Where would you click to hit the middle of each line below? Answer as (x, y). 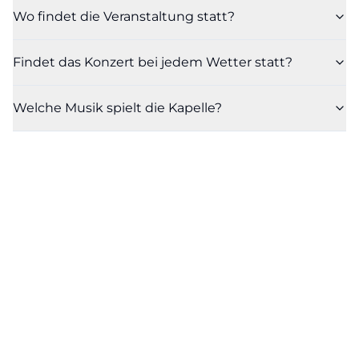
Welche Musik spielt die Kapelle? (117, 107)
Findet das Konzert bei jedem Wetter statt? (153, 62)
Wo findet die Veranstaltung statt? (124, 16)
